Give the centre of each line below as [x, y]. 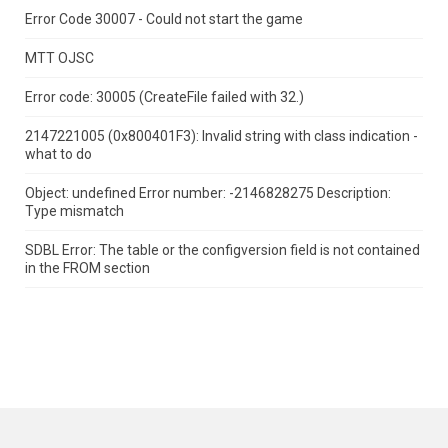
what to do [58, 154]
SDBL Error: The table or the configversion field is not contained [222, 250]
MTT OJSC [59, 58]
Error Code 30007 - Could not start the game [164, 19]
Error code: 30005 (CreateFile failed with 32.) [164, 97]
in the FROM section [87, 268]
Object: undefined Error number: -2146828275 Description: [208, 193]
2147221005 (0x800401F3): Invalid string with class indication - [221, 136]
